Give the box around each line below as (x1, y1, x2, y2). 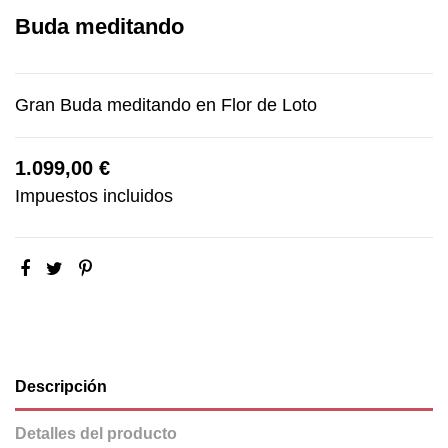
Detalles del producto (15, 424, 177, 442)
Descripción (15, 377, 107, 395)
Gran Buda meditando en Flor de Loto (15, 94, 317, 115)
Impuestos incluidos (15, 185, 173, 206)
